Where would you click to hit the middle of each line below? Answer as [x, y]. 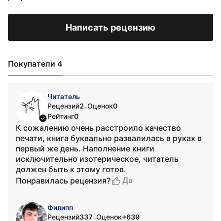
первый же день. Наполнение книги [85, 148]
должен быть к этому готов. [71, 169]
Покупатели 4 [35, 64]
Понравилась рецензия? [63, 180]
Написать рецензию [110, 27]
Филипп [60, 207]
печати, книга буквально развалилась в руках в [109, 138]
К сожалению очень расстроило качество [98, 128]
